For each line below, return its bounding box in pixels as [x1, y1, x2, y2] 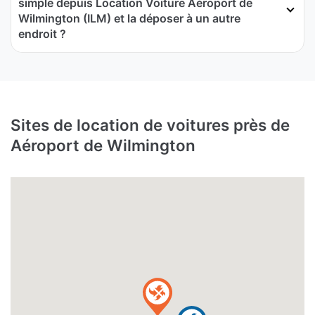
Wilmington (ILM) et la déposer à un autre [18, 11, 240, 26]
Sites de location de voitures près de [11, 115, 290, 135]
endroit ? [18, 27, 66, 41]
